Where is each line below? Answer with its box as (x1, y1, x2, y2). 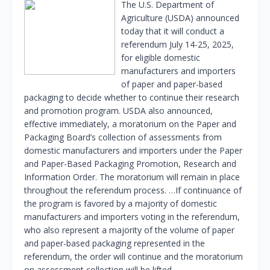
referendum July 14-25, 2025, (121, 39, 234, 51)
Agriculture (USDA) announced (121, 12, 239, 24)
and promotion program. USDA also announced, (24, 105, 213, 117)
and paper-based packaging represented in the (24, 237, 205, 250)
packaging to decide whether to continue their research (24, 92, 239, 104)
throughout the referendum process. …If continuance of (24, 184, 242, 196)
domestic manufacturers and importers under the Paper (24, 145, 242, 157)
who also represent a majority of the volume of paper (24, 224, 234, 236)
